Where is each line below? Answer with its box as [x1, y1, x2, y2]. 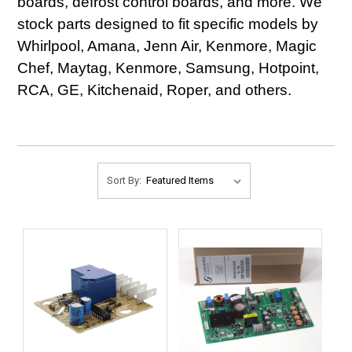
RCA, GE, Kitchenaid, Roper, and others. [17, 82, 292, 98]
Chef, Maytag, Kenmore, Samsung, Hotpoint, [17, 60, 320, 76]
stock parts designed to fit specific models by [17, 16, 319, 32]
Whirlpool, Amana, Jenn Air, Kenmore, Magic [17, 38, 317, 54]
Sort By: [106, 174, 141, 186]
